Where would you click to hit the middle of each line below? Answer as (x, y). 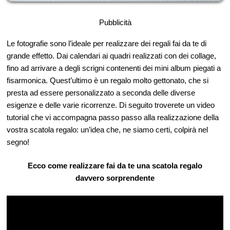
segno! (18, 142)
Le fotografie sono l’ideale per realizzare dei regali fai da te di (107, 43)
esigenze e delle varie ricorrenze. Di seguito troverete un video (111, 105)
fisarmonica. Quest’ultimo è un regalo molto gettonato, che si (108, 80)
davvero (91, 178)
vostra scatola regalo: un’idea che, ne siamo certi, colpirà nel (107, 129)
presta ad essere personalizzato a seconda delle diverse (101, 92)
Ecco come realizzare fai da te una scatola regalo (115, 165)
